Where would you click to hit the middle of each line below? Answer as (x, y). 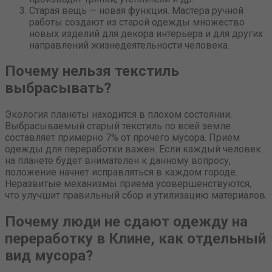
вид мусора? (49, 256)
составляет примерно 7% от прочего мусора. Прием (122, 138)
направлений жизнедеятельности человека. (129, 45)
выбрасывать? (58, 88)
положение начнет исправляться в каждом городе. (121, 172)
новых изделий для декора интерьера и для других (146, 33)
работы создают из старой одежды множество (137, 22)
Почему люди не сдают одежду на (126, 222)
